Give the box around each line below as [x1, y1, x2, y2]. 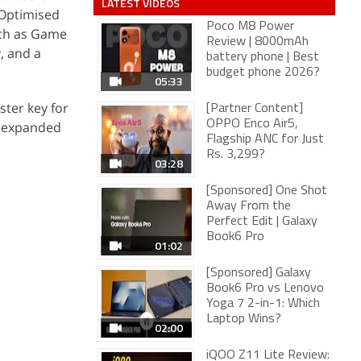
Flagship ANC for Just [206, 133, 324, 146]
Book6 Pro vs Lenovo [206, 282, 324, 295]
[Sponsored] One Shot [206, 185, 327, 197]
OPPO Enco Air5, [206, 118, 298, 131]
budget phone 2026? [206, 66, 320, 79]
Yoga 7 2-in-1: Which [206, 297, 320, 310]
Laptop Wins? [206, 313, 281, 326]
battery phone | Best [206, 51, 319, 64]
